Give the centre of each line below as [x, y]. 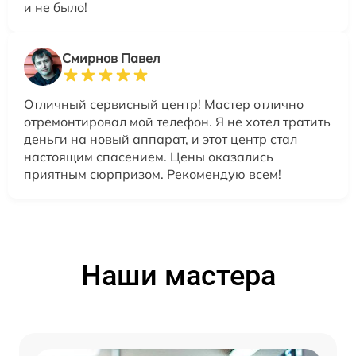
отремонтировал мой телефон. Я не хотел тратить [177, 121]
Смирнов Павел [111, 58]
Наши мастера [178, 275]
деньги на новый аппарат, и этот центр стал [161, 139]
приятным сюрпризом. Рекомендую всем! [153, 174]
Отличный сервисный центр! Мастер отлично [164, 104]
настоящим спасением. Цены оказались [149, 156]
